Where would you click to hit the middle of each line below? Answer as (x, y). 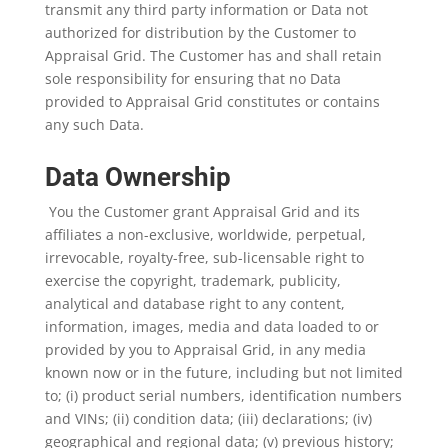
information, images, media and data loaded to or (211, 326)
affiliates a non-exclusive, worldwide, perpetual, (205, 234)
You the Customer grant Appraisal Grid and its (204, 211)
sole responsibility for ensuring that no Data (192, 78)
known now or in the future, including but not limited (223, 372)
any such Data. (94, 124)
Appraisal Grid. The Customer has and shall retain (213, 55)
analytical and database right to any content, (194, 303)
